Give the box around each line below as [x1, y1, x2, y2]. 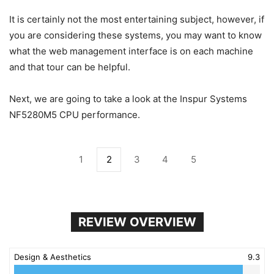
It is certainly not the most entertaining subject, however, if [9, 13, 264, 26]
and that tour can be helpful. [9, 61, 130, 73]
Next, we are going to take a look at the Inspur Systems [9, 93, 247, 105]
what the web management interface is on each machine [9, 45, 253, 57]
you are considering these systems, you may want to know [9, 29, 262, 42]
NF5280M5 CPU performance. [9, 109, 140, 121]
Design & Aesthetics [14, 252, 91, 262]
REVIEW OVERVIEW [78, 215, 196, 230]
